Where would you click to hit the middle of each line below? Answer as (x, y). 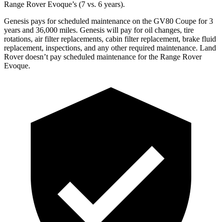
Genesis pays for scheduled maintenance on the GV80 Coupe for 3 (109, 21)
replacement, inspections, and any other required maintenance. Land (110, 48)
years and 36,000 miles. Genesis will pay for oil (79, 30)
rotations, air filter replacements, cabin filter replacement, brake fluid (110, 39)
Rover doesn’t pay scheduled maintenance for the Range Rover (103, 56)
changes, (168, 30)
